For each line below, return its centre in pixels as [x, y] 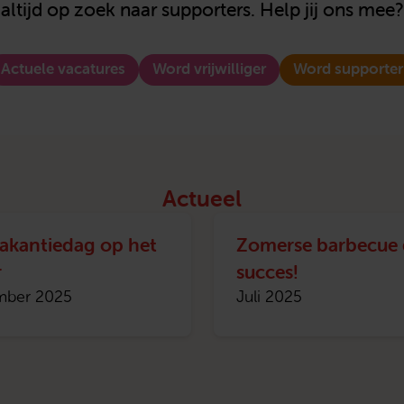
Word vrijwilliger [209, 69]
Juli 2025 [269, 297]
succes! [267, 272]
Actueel [202, 199]
